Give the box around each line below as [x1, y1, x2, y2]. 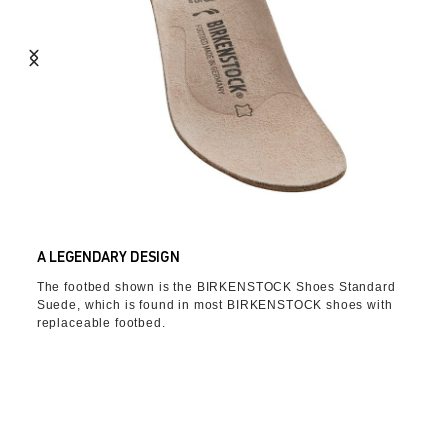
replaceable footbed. [36, 316, 166, 331]
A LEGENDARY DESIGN [36, 251, 180, 267]
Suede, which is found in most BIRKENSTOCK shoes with [36, 298, 393, 313]
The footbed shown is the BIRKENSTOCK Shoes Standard [36, 280, 396, 295]
